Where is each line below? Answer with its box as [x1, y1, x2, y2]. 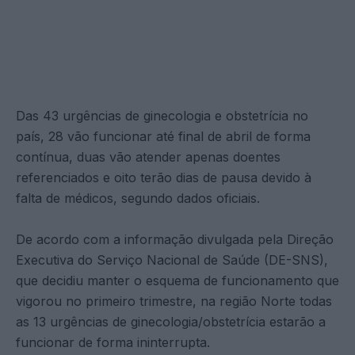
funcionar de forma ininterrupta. [16, 334, 210, 350]
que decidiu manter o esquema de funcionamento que [16, 272, 339, 288]
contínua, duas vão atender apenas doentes [16, 148, 281, 165]
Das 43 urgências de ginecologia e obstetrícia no [16, 107, 308, 124]
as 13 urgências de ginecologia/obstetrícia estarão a [16, 313, 326, 330]
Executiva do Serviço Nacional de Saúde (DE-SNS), [16, 251, 328, 268]
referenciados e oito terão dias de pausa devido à [16, 169, 311, 185]
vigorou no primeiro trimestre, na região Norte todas [16, 292, 332, 309]
